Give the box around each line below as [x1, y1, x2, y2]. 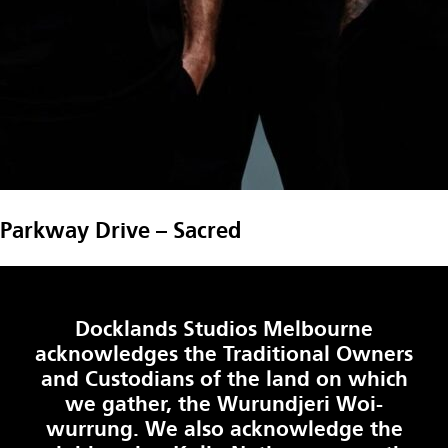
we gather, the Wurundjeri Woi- [65, 391, 383, 418]
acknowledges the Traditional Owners [35, 341, 413, 368]
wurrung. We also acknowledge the [45, 416, 403, 443]
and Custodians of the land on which [40, 366, 408, 393]
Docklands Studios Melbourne [75, 316, 373, 343]
